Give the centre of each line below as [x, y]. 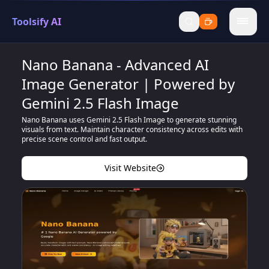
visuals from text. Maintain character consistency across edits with [132, 129]
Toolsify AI [37, 21]
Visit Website [130, 168]
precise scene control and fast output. [84, 139]
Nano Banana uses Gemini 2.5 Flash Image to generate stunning [129, 120]
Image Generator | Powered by [128, 84]
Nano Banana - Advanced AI [115, 65]
